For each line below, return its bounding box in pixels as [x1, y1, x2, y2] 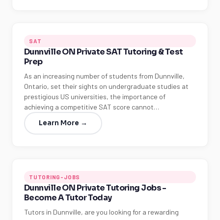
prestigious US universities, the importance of [24, 92, 165, 101]
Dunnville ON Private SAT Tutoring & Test [24, 47, 183, 57]
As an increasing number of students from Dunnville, [24, 72, 185, 80]
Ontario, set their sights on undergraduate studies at [24, 82, 189, 90]
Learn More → [39, 119, 87, 127]
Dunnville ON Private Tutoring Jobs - [24, 183, 166, 193]
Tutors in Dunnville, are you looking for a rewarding [24, 208, 179, 216]
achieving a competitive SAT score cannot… [24, 103, 159, 111]
